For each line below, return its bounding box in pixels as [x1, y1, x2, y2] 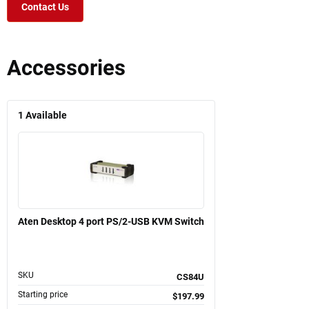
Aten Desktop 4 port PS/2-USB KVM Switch [18, 215, 204, 227]
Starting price [18, 289, 68, 299]
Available [26, 109, 67, 121]
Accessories [7, 54, 126, 81]
